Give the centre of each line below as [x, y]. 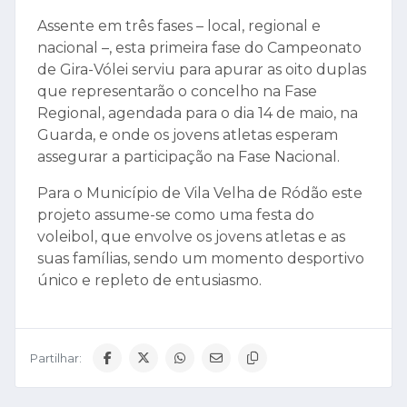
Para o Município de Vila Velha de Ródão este [200, 194]
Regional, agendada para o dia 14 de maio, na [198, 114]
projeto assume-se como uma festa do [176, 216]
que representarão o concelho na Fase [177, 93]
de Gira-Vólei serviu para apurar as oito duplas [202, 71]
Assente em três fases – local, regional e [179, 27]
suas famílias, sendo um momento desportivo [201, 260]
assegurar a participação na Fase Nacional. [189, 158]
